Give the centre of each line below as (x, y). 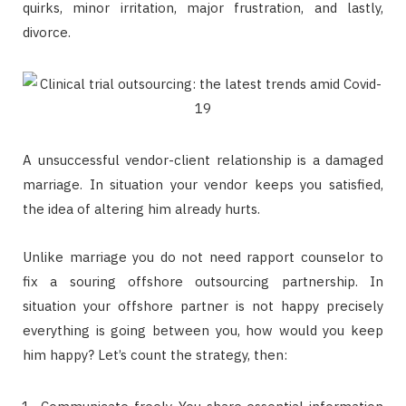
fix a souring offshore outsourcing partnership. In (203, 281)
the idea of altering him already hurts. (141, 208)
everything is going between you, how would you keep (203, 330)
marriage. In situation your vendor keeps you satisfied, (203, 184)
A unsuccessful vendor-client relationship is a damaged (203, 159)
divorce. (47, 32)
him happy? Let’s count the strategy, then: (155, 354)
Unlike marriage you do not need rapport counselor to (203, 256)
